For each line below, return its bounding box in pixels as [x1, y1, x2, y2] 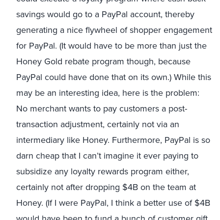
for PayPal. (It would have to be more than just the [16, 39, 207, 52]
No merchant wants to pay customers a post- [16, 102, 187, 115]
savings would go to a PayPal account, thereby [16, 8, 194, 21]
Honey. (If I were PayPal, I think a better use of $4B [16, 196, 210, 209]
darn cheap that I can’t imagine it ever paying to [16, 149, 198, 162]
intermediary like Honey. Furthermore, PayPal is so [16, 134, 210, 146]
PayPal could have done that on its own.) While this [16, 71, 211, 83]
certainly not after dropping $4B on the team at [16, 181, 196, 193]
